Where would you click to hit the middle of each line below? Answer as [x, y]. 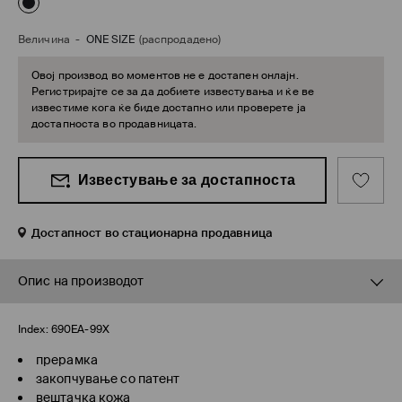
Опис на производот [81, 281]
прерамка [67, 360]
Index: [33, 330]
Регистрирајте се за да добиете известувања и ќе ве [173, 92]
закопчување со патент [108, 379]
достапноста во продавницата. [114, 124]
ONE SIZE [110, 40]
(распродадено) [180, 40]
